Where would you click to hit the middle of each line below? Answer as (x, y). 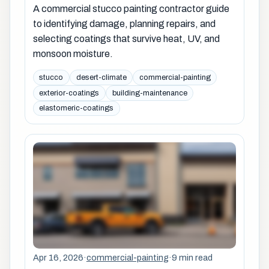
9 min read (192, 257)
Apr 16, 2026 (58, 257)
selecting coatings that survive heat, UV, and (126, 38)
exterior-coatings (69, 93)
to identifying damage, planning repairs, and (124, 23)
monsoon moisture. (73, 53)
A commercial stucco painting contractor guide (131, 8)
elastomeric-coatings (77, 108)
